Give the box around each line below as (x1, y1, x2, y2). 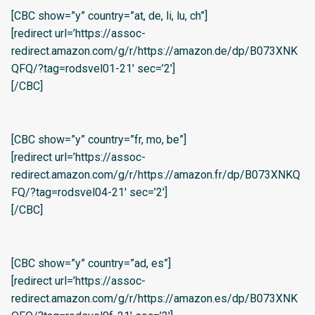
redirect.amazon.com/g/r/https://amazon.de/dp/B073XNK (11, 44, 297, 58)
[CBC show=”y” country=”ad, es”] (11, 257, 171, 271)
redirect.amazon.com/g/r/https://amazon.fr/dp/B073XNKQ (11, 168, 300, 182)
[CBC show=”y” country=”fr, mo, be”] (11, 133, 186, 147)
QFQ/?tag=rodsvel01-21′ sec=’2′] (11, 62, 175, 76)
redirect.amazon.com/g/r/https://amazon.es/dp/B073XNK (11, 292, 297, 306)
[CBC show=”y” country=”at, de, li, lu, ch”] (11, 9, 207, 23)
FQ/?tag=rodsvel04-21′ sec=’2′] (11, 186, 167, 200)
